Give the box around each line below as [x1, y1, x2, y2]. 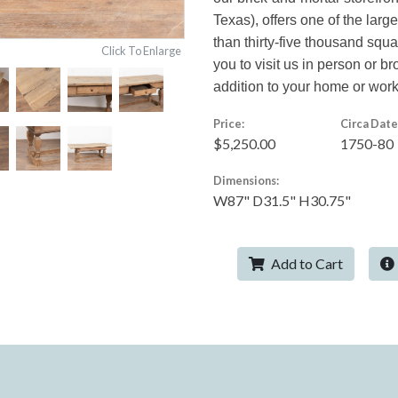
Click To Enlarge [101, 43, 181, 58]
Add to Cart [268, 254, 343, 272]
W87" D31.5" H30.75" [213, 191, 351, 209]
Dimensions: [213, 172, 279, 187]
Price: [213, 115, 244, 131]
